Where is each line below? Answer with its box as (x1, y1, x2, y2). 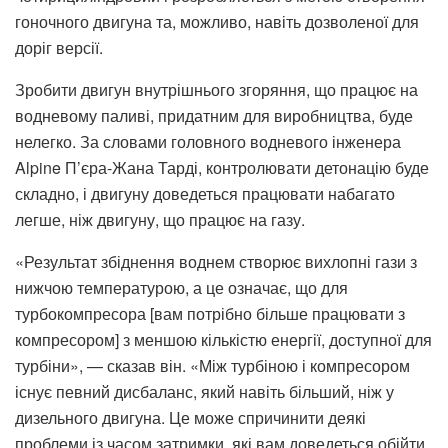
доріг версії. (15, 35, 103, 59)
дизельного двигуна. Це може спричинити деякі (15, 405, 366, 429)
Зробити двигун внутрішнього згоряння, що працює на (15, 77, 418, 101)
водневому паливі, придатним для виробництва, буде (15, 103, 413, 127)
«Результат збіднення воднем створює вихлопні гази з (15, 249, 417, 273)
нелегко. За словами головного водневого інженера (15, 129, 401, 153)
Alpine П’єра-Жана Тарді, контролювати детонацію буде (15, 155, 429, 179)
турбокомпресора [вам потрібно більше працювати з (15, 301, 405, 325)
